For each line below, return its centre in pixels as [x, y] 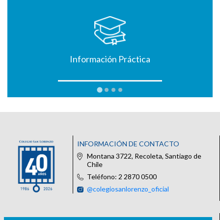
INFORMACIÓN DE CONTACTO [128, 143]
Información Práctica [110, 59]
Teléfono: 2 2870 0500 [122, 176]
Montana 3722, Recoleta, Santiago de [144, 156]
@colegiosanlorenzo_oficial [128, 189]
